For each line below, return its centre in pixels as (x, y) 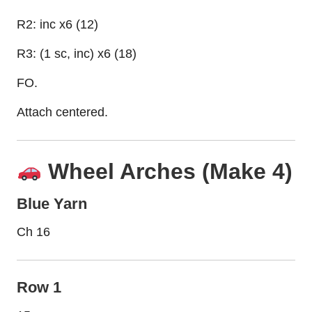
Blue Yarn (52, 203)
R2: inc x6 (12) (57, 24)
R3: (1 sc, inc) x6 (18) (77, 53)
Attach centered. (62, 112)
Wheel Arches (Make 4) (167, 171)
